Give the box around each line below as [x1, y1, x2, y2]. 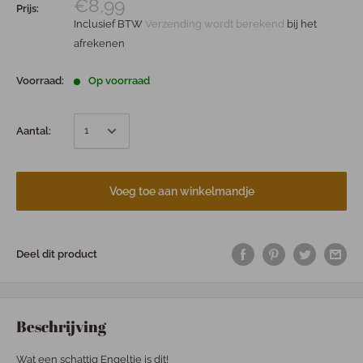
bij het [287, 17, 317, 30]
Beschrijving [16, 315, 106, 337]
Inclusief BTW [74, 17, 145, 30]
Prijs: [16, 2, 39, 15]
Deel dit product [16, 247, 97, 260]
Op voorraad [88, 74, 151, 87]
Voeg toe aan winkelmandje [109, 184, 254, 198]
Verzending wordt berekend [145, 17, 287, 30]
